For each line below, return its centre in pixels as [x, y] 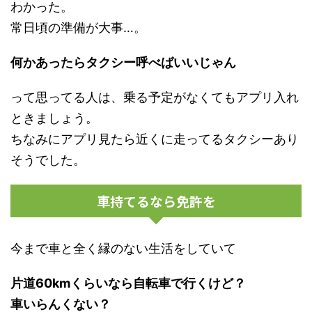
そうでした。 [48, 159]
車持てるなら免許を [156, 201]
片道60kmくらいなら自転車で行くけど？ [128, 283]
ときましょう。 [54, 118]
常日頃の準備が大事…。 [78, 27]
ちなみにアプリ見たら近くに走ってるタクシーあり [155, 139]
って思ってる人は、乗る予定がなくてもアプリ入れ [155, 97]
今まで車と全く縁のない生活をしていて [123, 248]
